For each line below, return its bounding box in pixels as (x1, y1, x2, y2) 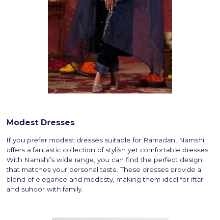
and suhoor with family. (6, 185, 83, 193)
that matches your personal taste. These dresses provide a (6, 165, 202, 173)
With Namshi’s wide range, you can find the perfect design (6, 155, 203, 164)
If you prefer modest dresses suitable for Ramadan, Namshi (6, 136, 205, 144)
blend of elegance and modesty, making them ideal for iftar (6, 175, 204, 183)
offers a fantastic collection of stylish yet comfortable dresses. (6, 145, 210, 154)
